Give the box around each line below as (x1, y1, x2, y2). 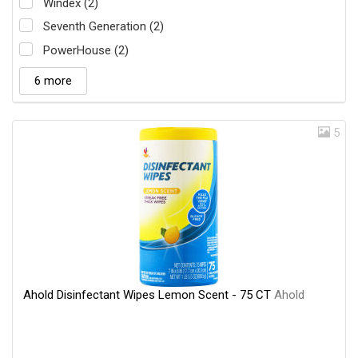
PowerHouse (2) (43, 42, 129, 58)
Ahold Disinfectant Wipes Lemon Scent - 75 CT (23, 287, 274, 302)
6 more (34, 73, 72, 88)
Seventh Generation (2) (43, 19, 164, 34)
